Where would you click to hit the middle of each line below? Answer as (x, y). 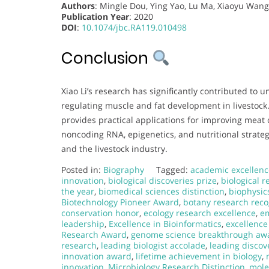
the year (78, 191)
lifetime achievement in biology (199, 256)
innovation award (96, 256)
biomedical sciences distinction (162, 191)
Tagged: (173, 169)
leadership (83, 223)
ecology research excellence (200, 213)
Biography (124, 169)
